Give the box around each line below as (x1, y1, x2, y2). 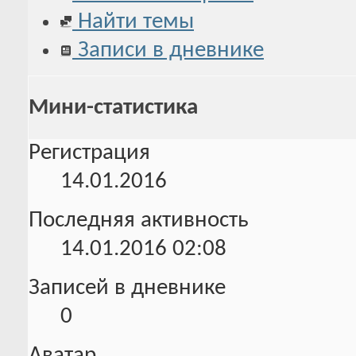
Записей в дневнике (29, 277, 226, 300)
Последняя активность (29, 209, 249, 233)
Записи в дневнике (72, 38, 264, 62)
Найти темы (72, 10, 194, 33)
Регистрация (29, 141, 150, 165)
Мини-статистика (29, 95, 198, 119)
